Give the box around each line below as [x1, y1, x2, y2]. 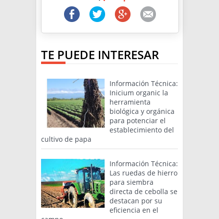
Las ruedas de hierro [109, 168, 177, 178]
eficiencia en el [109, 205, 158, 215]
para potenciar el [109, 116, 166, 126]
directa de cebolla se [109, 187, 177, 197]
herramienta [109, 97, 151, 107]
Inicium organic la [109, 88, 168, 98]
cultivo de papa [41, 134, 91, 144]
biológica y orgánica [109, 107, 175, 116]
